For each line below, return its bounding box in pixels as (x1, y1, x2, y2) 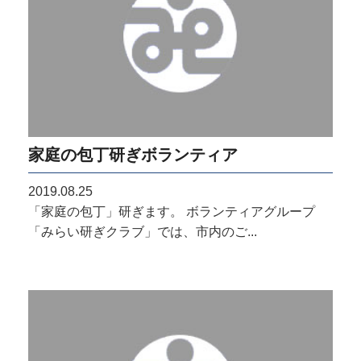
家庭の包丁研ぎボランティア (28, 145, 238, 164)
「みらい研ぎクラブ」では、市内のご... (28, 225, 257, 239)
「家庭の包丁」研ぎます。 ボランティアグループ (28, 205, 315, 219)
